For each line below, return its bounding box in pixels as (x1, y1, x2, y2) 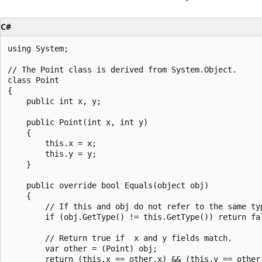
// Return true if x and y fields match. (8, 233, 232, 243)
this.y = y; (8, 149, 96, 158)
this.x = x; (8, 138, 96, 148)
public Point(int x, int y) (8, 117, 148, 127)
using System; (8, 43, 68, 53)
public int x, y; (8, 96, 101, 106)
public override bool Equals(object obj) (8, 180, 209, 190)
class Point (8, 75, 59, 85)
